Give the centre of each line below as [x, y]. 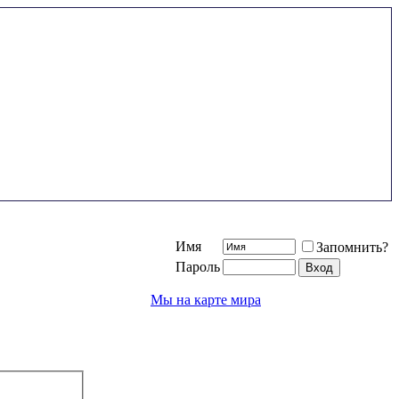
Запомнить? [352, 247]
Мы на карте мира [206, 300]
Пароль [198, 267]
